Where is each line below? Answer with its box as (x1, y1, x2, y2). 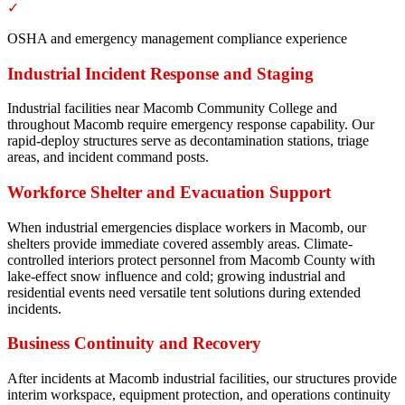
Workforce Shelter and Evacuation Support (7, 182, 331, 202)
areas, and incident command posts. (7, 149, 209, 165)
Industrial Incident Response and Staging (7, 63, 314, 83)
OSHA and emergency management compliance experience (7, 30, 347, 46)
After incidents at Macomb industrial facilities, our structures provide (7, 371, 397, 387)
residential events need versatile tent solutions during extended (7, 284, 361, 300)
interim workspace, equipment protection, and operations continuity (7, 387, 391, 403)
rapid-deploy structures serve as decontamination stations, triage (7, 133, 369, 149)
